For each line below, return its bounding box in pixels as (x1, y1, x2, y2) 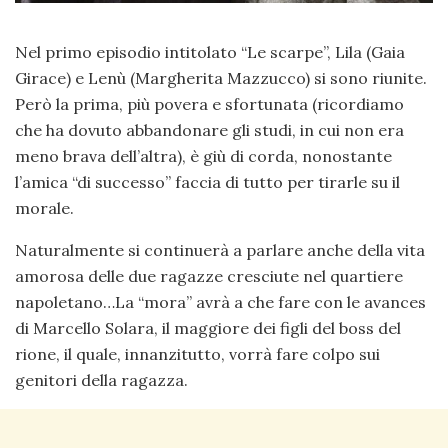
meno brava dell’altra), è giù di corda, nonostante (15, 146, 392, 167)
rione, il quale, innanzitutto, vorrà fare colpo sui (15, 344, 380, 365)
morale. (15, 198, 74, 219)
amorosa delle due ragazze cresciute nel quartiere (15, 266, 403, 287)
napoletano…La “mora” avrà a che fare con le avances (15, 292, 426, 313)
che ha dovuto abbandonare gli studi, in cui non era (15, 120, 404, 141)
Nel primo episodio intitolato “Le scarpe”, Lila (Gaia (15, 42, 405, 63)
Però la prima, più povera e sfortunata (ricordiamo (15, 94, 404, 115)
